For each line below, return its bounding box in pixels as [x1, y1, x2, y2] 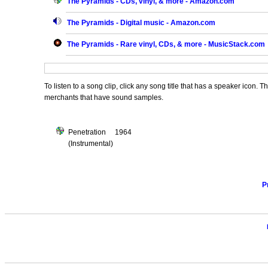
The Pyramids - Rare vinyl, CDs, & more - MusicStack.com [67, 40, 266, 49]
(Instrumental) [68, 139, 114, 148]
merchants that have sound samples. [44, 93, 164, 102]
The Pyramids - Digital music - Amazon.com [67, 19, 216, 28]
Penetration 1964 [68, 128, 132, 137]
